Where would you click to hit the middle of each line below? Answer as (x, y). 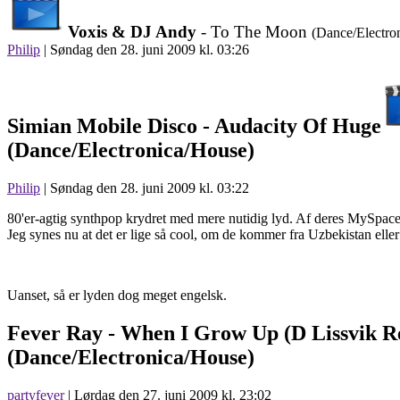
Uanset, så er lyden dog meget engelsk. (117, 295)
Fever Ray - (64, 333)
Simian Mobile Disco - (111, 126)
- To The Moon (254, 32)
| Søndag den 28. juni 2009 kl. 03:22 (145, 187)
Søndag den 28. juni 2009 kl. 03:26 (150, 50)
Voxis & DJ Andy (132, 32)
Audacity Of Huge (298, 126)
